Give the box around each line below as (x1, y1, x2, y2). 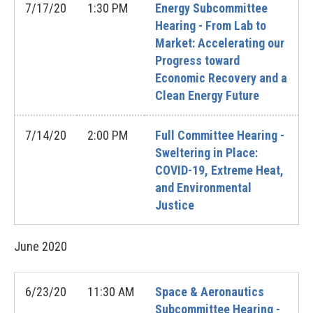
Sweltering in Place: (155, 145, 258, 160)
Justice (155, 198, 194, 212)
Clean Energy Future (155, 88, 259, 103)
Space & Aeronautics (155, 284, 264, 299)
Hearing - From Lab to (155, 18, 266, 33)
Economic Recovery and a (155, 71, 287, 85)
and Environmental (155, 180, 252, 195)
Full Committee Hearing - (155, 128, 284, 143)
